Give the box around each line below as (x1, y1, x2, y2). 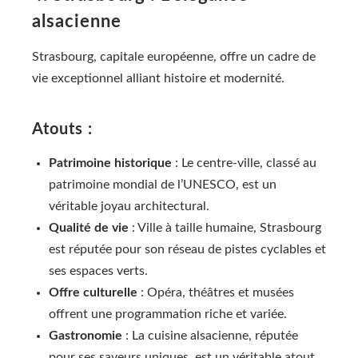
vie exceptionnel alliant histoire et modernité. (32, 72, 284, 86)
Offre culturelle (49, 286, 137, 300)
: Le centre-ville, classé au (172, 157, 316, 170)
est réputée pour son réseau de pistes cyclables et (49, 243, 326, 257)
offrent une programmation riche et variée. (49, 308, 287, 321)
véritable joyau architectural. (49, 200, 209, 213)
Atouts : (32, 121, 93, 138)
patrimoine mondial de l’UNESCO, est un (49, 178, 276, 192)
